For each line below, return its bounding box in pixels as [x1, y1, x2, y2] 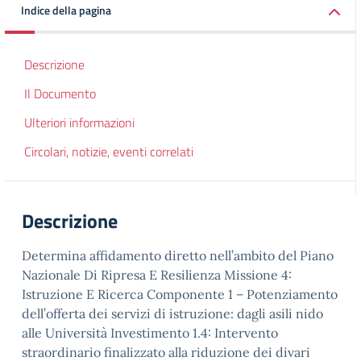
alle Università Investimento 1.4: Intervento [22, 325, 278, 341]
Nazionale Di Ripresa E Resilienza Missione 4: [22, 267, 292, 283]
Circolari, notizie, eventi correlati [24, 142, 193, 161]
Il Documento [24, 84, 96, 103]
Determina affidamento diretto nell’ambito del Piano [22, 247, 334, 263]
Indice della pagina [21, 2, 111, 19]
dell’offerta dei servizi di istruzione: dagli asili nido [22, 305, 323, 322]
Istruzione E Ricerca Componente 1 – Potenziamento [22, 286, 338, 302]
